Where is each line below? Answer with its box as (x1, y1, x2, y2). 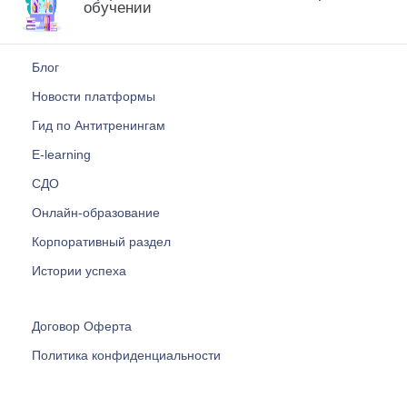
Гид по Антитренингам (32, 118, 165, 134)
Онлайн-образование (32, 205, 160, 221)
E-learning (32, 147, 91, 163)
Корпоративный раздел (32, 234, 171, 250)
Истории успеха (32, 263, 126, 279)
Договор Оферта (32, 319, 132, 334)
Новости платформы (32, 89, 155, 104)
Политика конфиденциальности (32, 348, 221, 363)
